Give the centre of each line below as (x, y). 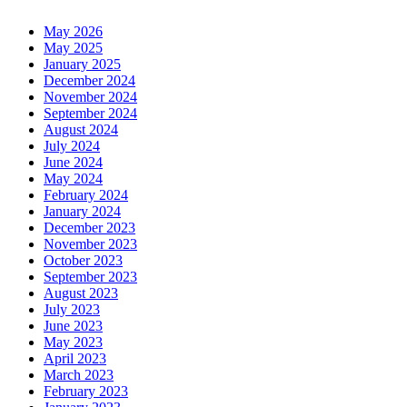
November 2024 (90, 97)
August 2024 (81, 130)
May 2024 (73, 179)
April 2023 (75, 359)
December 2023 (89, 228)
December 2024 (89, 81)
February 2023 (86, 392)
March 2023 (79, 375)
